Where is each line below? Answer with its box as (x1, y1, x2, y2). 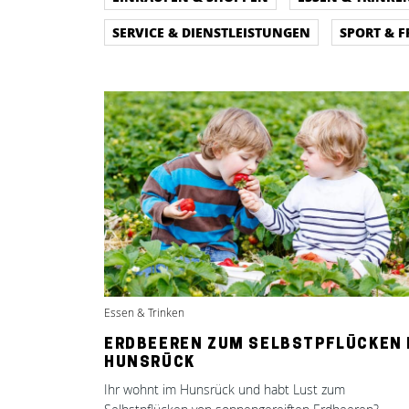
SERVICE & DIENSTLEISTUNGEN (112, 23, 310, 41)
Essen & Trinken (104, 305, 184, 320)
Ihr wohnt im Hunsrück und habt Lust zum (104, 381, 345, 398)
